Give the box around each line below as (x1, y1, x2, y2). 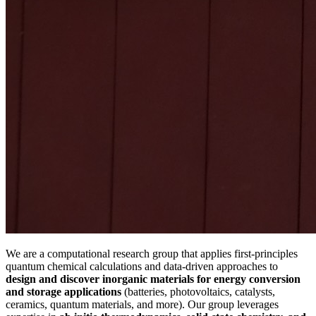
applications (64, 286, 121, 298)
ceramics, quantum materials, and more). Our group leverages (6, 298, 279, 311)
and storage (6, 286, 61, 298)
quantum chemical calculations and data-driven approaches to (6, 260, 278, 273)
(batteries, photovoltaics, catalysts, (121, 286, 275, 298)
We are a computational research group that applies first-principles (6, 248, 298, 260)
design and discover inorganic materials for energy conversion (6, 273, 300, 286)
